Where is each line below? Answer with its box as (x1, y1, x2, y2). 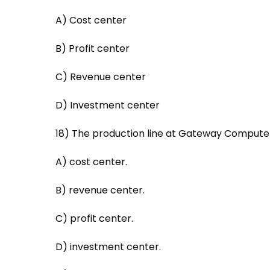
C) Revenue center (55, 69, 146, 84)
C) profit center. (55, 211, 133, 225)
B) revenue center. (55, 183, 145, 197)
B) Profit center (55, 41, 130, 55)
